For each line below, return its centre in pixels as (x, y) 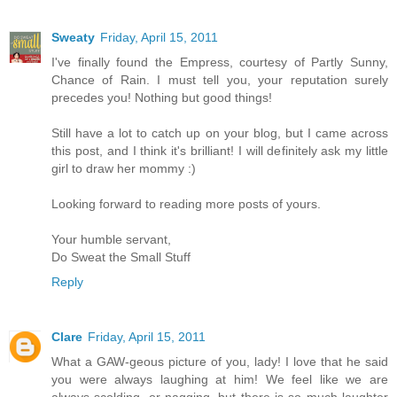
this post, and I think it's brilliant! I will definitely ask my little (220, 151)
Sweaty (73, 38)
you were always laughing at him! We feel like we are (220, 380)
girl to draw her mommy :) (124, 169)
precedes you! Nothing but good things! (162, 98)
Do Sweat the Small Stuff (121, 257)
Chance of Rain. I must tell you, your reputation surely (220, 80)
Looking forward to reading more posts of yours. (186, 204)
